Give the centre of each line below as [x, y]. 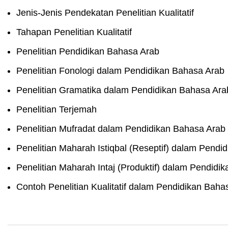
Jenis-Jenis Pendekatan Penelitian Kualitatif [105, 13]
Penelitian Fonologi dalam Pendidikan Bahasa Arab [120, 71]
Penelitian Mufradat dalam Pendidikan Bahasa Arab [121, 129]
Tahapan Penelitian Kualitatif [74, 32]
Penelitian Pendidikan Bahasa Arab [88, 51]
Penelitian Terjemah [56, 109]
